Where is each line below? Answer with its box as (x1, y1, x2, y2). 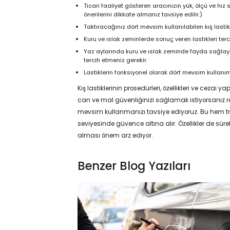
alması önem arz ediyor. (77, 131, 153, 140)
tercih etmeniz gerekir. (84, 56, 148, 65)
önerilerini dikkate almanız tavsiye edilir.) (84, 10, 203, 19)
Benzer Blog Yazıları (77, 158, 190, 175)
